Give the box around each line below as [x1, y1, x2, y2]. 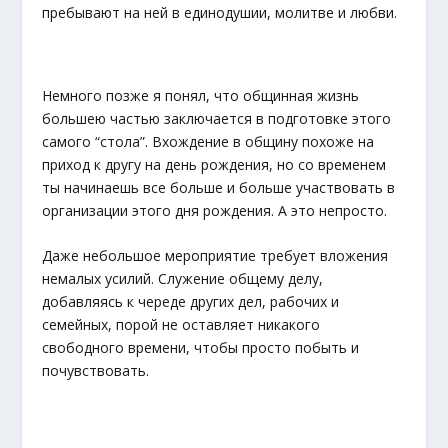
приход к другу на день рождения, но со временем [42, 154, 387, 174]
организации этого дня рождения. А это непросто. [42, 200, 388, 220]
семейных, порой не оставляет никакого [42, 315, 321, 335]
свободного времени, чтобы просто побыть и [42, 338, 360, 358]
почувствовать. [42, 361, 150, 381]
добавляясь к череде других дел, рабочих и [42, 292, 340, 312]
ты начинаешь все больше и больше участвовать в [42, 177, 396, 197]
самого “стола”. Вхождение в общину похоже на [42, 131, 375, 151]
